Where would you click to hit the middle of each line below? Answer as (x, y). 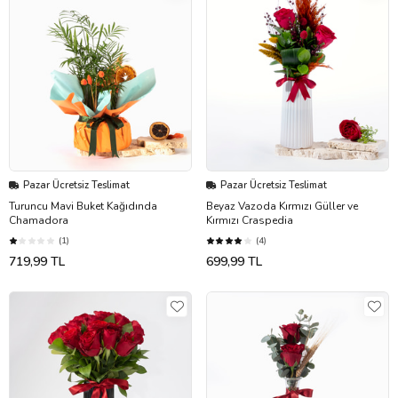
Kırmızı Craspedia (250, 221)
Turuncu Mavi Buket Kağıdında (83, 207)
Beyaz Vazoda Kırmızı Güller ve (282, 207)
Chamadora (39, 221)
